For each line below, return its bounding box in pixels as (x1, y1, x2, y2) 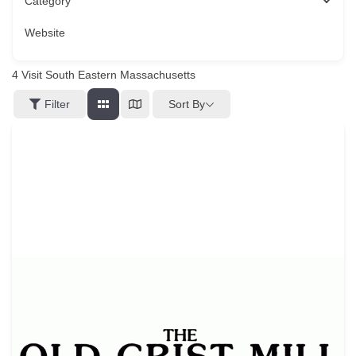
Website (25, 26, 65, 40)
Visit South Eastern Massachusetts (18, 68, 195, 82)
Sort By (168, 97, 205, 110)
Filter (44, 98, 70, 111)
